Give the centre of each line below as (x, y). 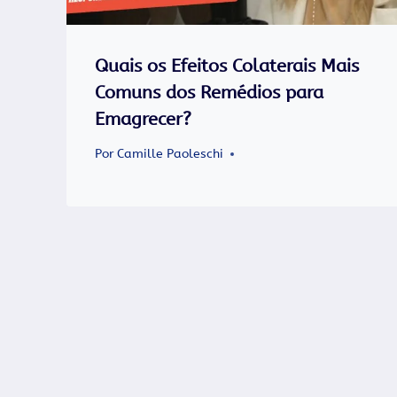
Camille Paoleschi (171, 154)
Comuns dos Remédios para (209, 92)
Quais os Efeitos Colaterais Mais (227, 66)
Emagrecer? (143, 119)
